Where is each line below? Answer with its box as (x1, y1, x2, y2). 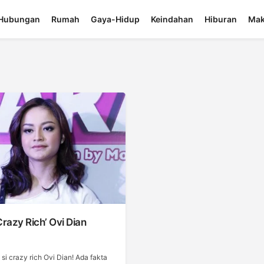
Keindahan (151, 14, 194, 25)
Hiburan (204, 14, 237, 25)
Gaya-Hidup (91, 14, 140, 25)
